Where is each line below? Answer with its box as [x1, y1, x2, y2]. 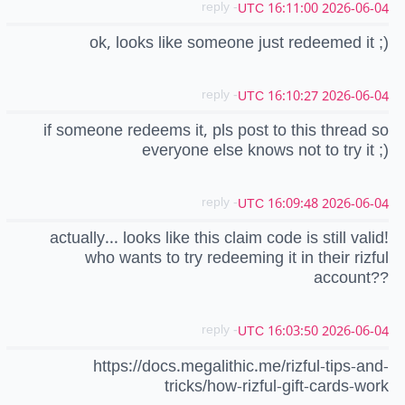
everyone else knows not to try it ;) [142, 133, 389, 167]
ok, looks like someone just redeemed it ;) [89, 24, 389, 60]
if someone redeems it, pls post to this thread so [43, 113, 389, 147]
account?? [314, 260, 389, 296]
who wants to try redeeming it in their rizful [85, 240, 389, 276]
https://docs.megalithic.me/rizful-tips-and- [93, 348, 389, 383]
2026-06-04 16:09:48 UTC [322, 190, 389, 218]
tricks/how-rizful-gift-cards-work [165, 368, 389, 403]
